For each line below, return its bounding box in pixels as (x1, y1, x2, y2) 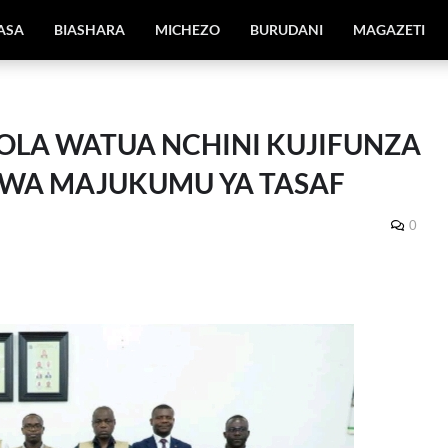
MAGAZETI (353, 21, 426, 38)
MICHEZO (155, 21, 221, 38)
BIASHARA (54, 21, 126, 38)
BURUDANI (250, 21, 324, 38)
